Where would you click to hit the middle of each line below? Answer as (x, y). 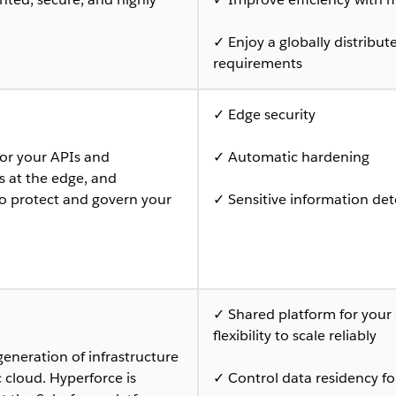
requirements (258, 63)
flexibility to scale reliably (295, 335)
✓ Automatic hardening (291, 156)
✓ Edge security (264, 114)
